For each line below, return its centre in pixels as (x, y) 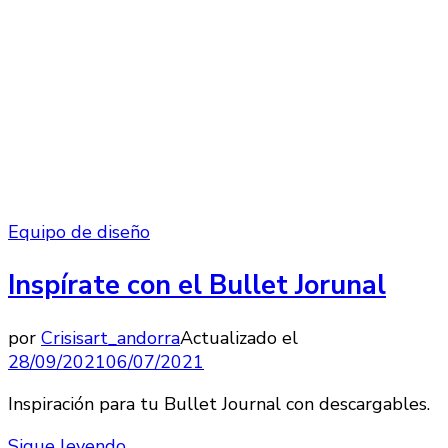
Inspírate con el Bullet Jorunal (197, 285)
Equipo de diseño (79, 232)
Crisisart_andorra (110, 338)
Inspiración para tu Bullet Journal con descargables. (219, 404)
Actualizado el (239, 338)
